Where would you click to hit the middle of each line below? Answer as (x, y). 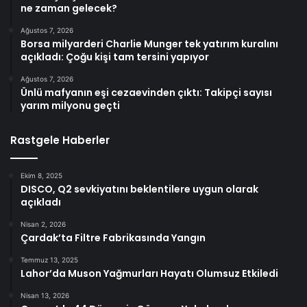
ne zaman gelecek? (69, 9)
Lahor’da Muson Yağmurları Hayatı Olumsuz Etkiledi (149, 274)
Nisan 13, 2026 (45, 296)
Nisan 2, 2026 (43, 224)
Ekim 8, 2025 (41, 176)
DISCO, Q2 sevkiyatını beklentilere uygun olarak (139, 189)
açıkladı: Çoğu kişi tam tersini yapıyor (115, 57)
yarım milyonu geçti (70, 106)
